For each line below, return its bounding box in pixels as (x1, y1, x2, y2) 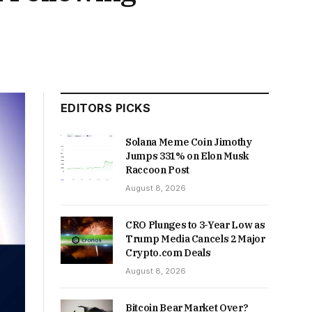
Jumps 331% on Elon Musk (125, 150, 249, 162)
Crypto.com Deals (125, 247, 211, 259)
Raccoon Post (125, 164, 189, 176)
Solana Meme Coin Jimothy (125, 136, 252, 148)
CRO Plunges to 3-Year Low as (125, 219, 265, 231)
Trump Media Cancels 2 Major (125, 233, 265, 245)
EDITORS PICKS (61, 101, 151, 115)
